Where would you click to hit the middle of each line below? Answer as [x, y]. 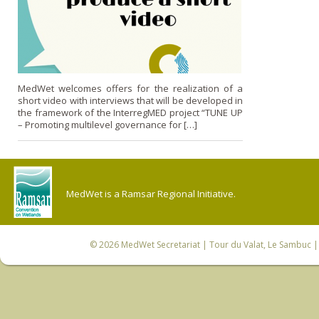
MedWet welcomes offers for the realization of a [130, 88]
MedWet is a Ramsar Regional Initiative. [151, 193]
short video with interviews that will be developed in [130, 100]
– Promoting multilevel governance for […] [108, 124]
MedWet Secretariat [160, 244]
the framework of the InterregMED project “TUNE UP [130, 112]
